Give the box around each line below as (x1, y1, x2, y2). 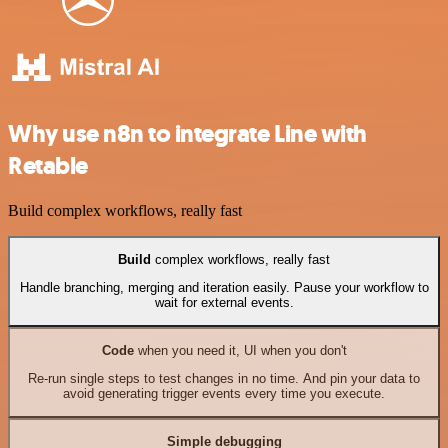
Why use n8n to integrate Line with (8, 117, 367, 150)
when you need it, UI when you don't (133, 343, 347, 359)
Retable (8, 149, 88, 182)
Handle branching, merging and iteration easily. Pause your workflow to (19, 280, 429, 296)
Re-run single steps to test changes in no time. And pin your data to (28, 371, 420, 387)
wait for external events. (154, 295, 294, 311)
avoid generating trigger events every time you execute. (63, 386, 385, 402)
